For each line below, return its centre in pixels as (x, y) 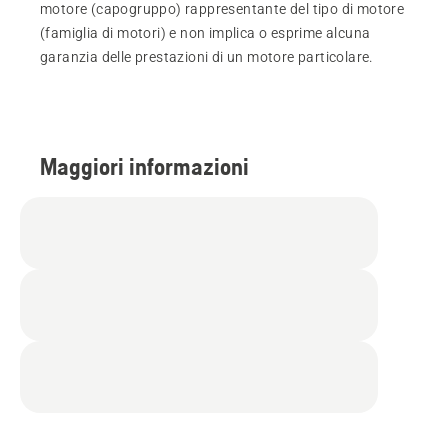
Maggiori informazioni (144, 166)
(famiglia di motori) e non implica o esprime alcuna (205, 32)
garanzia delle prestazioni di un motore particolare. (207, 56)
